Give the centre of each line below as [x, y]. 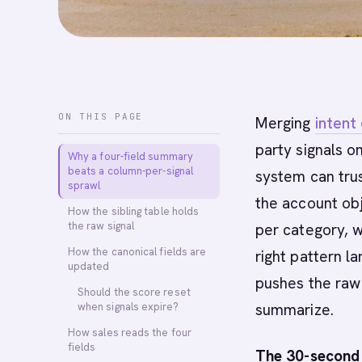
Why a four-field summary [130, 156]
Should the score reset [134, 292]
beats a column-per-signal [131, 171]
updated [89, 266]
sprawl [84, 185]
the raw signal [101, 226]
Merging [285, 123]
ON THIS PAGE [101, 116]
